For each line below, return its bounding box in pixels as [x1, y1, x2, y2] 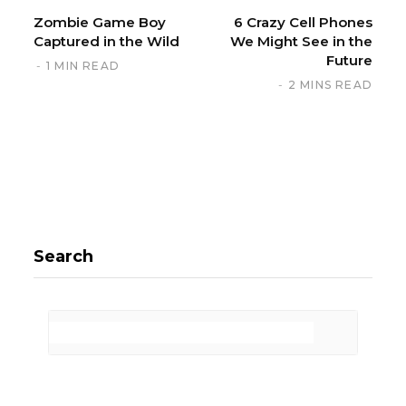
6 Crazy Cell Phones [234, 13, 372, 31]
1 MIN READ [46, 58, 120, 72]
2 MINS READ [287, 77, 372, 92]
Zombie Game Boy [34, 13, 166, 31]
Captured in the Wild [34, 32, 179, 50]
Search [34, 246, 93, 266]
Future [326, 51, 372, 69]
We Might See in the [230, 32, 372, 50]
